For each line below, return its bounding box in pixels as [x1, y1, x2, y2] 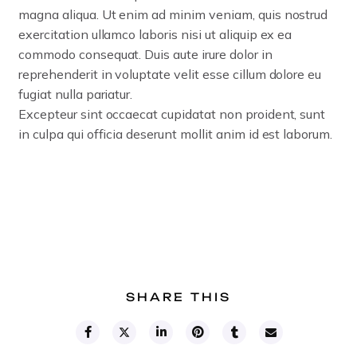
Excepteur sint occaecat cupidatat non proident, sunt [18, 105, 326, 122]
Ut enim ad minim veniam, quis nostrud [101, 6, 328, 22]
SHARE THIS [126, 288, 231, 304]
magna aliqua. [18, 6, 102, 22]
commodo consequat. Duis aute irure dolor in [18, 45, 273, 62]
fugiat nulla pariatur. [18, 85, 133, 102]
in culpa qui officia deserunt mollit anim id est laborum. [18, 125, 333, 142]
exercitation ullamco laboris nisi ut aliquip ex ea [18, 25, 292, 42]
